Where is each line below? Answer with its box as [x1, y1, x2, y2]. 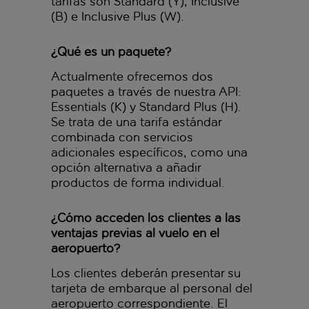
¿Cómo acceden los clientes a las [51, 210, 241, 226]
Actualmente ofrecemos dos [51, 68, 213, 84]
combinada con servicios [51, 129, 193, 145]
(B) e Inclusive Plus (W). [51, 8, 184, 24]
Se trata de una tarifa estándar [51, 114, 221, 130]
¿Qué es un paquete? [51, 43, 171, 59]
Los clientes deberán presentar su [51, 265, 241, 281]
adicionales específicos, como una [51, 144, 248, 160]
